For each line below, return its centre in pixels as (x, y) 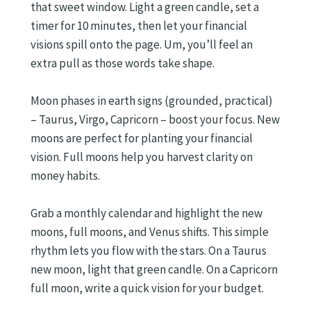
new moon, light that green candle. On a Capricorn (154, 270)
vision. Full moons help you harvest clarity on (142, 157)
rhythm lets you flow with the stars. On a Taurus (149, 251)
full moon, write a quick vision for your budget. (147, 288)
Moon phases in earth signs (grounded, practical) (152, 100)
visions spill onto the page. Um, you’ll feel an (142, 44)
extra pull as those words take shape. (123, 63)
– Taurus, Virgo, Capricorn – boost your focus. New (155, 119)
